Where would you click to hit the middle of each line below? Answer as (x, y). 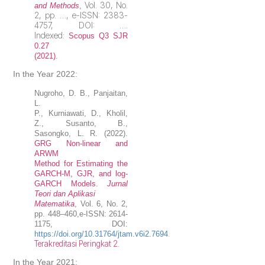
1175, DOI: (81, 224)
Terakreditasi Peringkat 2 (76, 243)
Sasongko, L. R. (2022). (81, 133)
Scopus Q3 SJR (98, 36)
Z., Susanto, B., (81, 123)
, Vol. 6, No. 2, (101, 203)
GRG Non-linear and (81, 143)
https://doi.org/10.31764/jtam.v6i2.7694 (101, 234)
